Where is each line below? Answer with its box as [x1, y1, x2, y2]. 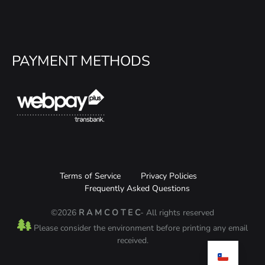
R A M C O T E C [79, 207, 140, 219]
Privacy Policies [140, 170, 197, 182]
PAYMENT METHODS [12, 51, 150, 71]
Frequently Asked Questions [84, 183, 190, 195]
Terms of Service [59, 170, 121, 182]
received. [117, 235, 148, 247]
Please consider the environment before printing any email [31, 222, 248, 234]
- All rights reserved [140, 207, 214, 219]
